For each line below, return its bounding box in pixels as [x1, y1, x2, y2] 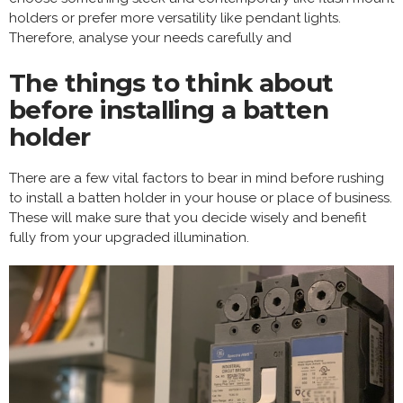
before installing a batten [9, 94, 328, 125]
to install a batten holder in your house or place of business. [9, 189, 392, 206]
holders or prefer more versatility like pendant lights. [9, 9, 341, 26]
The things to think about [9, 67, 334, 98]
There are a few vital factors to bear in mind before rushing [9, 169, 384, 186]
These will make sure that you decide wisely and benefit [9, 209, 366, 226]
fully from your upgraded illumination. [9, 228, 249, 246]
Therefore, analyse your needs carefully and [9, 29, 291, 46]
